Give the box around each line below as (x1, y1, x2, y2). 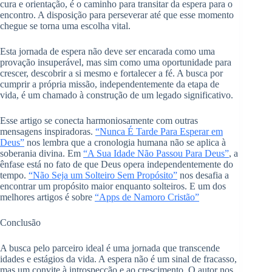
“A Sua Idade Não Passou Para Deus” (83, 148, 229, 158)
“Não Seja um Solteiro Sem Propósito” (29, 170, 177, 180)
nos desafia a (177, 170, 229, 180)
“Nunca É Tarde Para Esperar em (95, 126, 223, 137)
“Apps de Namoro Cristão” (95, 192, 199, 202)
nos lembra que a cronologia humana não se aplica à (24, 137, 226, 148)
